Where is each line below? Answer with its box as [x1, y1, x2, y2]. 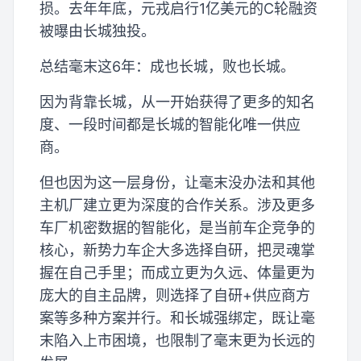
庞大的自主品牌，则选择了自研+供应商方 [39, 286, 310, 304]
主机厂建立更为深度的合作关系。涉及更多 [39, 196, 315, 214]
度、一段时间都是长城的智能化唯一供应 [39, 115, 301, 133]
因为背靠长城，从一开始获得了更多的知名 [39, 93, 315, 110]
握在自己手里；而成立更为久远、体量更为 [39, 263, 315, 281]
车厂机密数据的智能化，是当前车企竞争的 [39, 218, 315, 236]
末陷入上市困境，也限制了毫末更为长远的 [39, 331, 315, 349]
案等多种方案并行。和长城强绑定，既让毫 [39, 309, 315, 326]
